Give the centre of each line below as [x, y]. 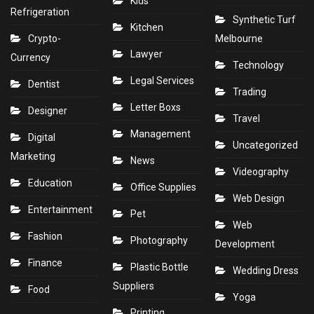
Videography [261, 172]
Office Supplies [163, 187]
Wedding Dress [267, 271]
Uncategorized [265, 145]
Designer [48, 111]
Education [50, 183]
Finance [45, 263]
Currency [30, 58]
